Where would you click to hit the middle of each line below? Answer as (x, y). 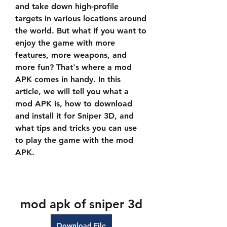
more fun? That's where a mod (73, 67)
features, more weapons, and (71, 55)
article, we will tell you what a (72, 91)
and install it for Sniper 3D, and (74, 116)
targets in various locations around (81, 18)
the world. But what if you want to (81, 31)
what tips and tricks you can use (76, 128)
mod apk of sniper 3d (81, 204)
